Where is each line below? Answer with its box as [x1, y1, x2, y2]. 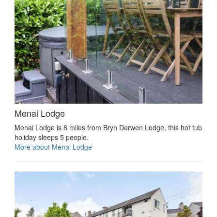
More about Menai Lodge [15, 141, 92, 152]
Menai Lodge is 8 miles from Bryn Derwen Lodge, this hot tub [15, 122, 202, 132]
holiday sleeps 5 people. [15, 132, 89, 142]
